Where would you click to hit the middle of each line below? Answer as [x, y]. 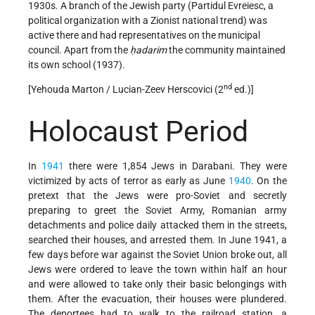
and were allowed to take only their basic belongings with [157, 284]
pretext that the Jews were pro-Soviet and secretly [157, 195]
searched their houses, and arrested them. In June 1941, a [157, 239]
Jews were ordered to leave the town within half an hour [157, 269]
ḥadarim [148, 50]
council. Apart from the [79, 50]
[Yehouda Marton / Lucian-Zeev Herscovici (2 [126, 90]
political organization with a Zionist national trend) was [148, 21]
